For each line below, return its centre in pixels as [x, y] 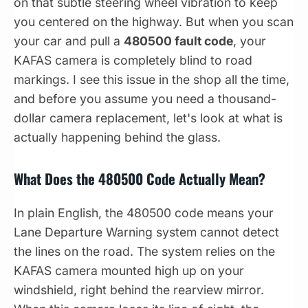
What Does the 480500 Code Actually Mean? [140, 178]
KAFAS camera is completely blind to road [133, 60]
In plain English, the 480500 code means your [144, 213]
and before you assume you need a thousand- [145, 98]
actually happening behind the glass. [117, 137]
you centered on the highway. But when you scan [154, 21]
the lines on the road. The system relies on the [144, 252]
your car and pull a [69, 41]
